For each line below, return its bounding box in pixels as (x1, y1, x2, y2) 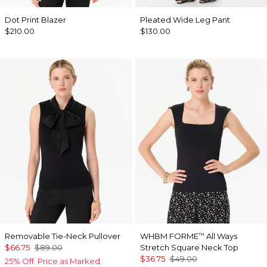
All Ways (204, 231, 237, 241)
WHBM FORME (139, 231, 198, 241)
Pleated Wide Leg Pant (139, 14, 230, 24)
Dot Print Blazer (5, 14, 66, 24)
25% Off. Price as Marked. (5, 256, 102, 266)
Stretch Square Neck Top (139, 242, 238, 252)
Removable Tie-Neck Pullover (5, 231, 120, 241)
